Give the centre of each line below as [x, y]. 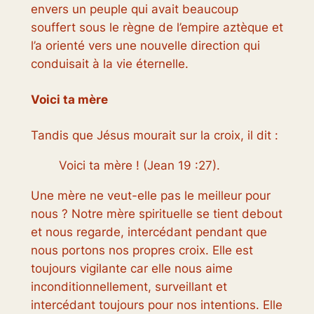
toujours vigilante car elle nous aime [131, 268]
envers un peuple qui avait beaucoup [134, 9]
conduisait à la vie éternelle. [109, 63]
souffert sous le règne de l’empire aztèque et [157, 27]
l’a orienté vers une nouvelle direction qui [145, 45]
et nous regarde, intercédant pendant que [149, 232]
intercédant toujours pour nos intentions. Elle [156, 305]
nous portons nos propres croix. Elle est [142, 250]
